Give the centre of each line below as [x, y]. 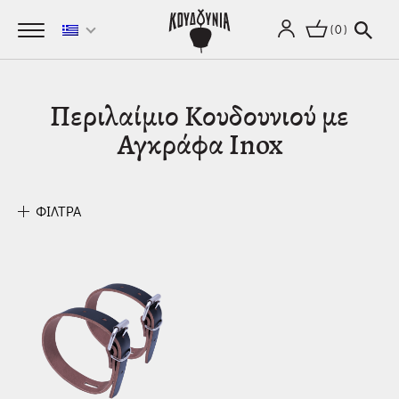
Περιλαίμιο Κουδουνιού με [199, 117]
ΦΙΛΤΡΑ [58, 212]
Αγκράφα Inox [199, 145]
